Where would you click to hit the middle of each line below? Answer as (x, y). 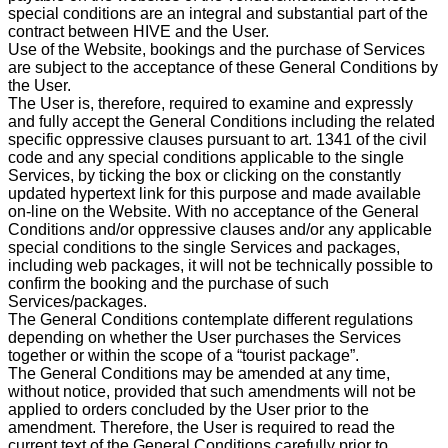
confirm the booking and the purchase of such (168, 283)
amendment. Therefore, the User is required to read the (201, 427)
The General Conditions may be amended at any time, (199, 373)
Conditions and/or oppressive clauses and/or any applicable (220, 229)
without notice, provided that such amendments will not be (212, 391)
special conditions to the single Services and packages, (204, 247)
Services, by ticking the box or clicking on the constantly (204, 175)
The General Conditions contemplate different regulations (210, 319)
